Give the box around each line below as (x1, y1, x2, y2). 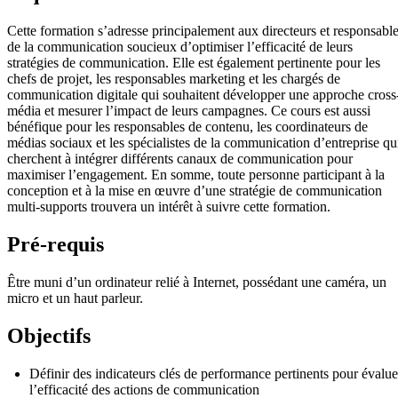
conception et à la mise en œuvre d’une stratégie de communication (7, 183, 382, 199)
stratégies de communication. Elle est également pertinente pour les (7, 55, 380, 71)
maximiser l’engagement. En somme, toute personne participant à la (7, 167, 385, 183)
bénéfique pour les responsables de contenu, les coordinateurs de (7, 119, 368, 135)
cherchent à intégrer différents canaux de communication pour (7, 151, 353, 167)
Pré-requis (7, 233, 104, 257)
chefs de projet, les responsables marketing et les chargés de (7, 71, 340, 87)
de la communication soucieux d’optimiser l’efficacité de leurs (7, 39, 353, 55)
